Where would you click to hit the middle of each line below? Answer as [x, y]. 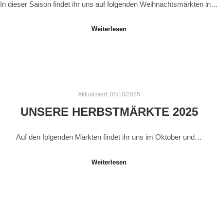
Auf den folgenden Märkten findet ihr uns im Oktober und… [109, 137]
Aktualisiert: [94, 94]
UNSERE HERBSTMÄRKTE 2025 [109, 112]
